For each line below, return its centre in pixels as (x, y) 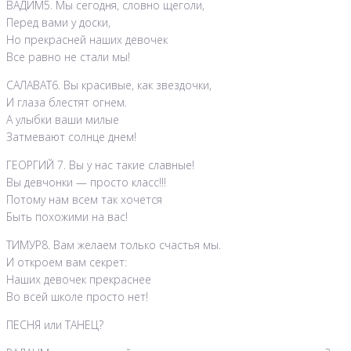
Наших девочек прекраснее (79, 280)
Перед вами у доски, (58, 23)
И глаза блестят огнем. (67, 103)
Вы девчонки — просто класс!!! (86, 183)
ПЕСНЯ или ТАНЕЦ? (55, 325)
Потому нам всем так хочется (84, 200)
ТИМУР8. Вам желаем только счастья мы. (114, 245)
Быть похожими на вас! (67, 217)
